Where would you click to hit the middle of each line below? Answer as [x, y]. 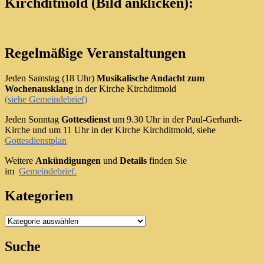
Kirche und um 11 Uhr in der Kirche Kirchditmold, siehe [110, 130]
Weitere [20, 160]
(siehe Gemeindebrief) [46, 99]
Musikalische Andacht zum [151, 78]
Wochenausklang [39, 88]
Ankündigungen [68, 160]
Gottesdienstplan [36, 140]
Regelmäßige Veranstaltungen [95, 53]
